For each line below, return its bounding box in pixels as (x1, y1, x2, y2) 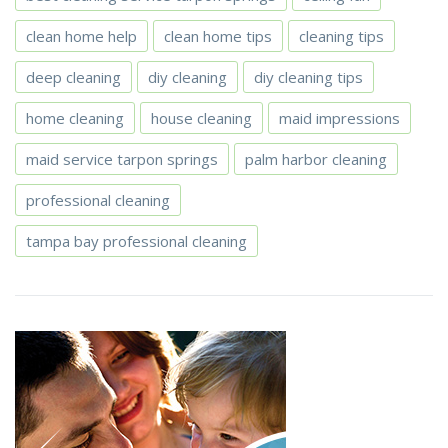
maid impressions (279, 108, 400, 129)
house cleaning (151, 108, 252, 129)
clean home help (26, 26, 137, 47)
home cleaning (26, 108, 124, 129)
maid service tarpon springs (26, 149, 218, 170)
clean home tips (164, 26, 272, 47)
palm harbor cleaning (245, 149, 387, 170)
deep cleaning (26, 67, 121, 88)
